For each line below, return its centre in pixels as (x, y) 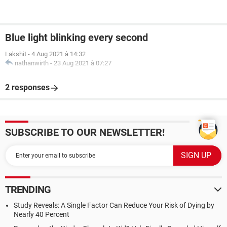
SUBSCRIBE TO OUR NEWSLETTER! (85, 132)
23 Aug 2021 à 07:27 (83, 63)
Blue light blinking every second (77, 37)
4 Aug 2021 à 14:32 (59, 54)
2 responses (27, 87)
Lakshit (16, 54)
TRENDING (28, 190)
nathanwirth (32, 63)
